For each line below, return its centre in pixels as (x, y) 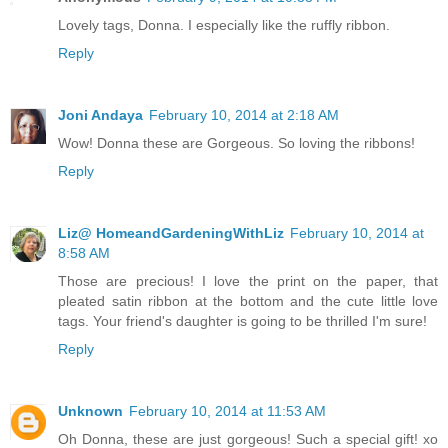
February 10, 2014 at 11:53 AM (227, 410)
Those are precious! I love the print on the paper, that (248, 280)
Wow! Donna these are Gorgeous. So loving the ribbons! (236, 142)
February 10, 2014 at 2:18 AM (244, 114)
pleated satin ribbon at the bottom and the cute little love (248, 300)
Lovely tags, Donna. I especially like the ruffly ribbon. (224, 24)
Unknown (90, 410)
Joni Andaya (100, 114)
